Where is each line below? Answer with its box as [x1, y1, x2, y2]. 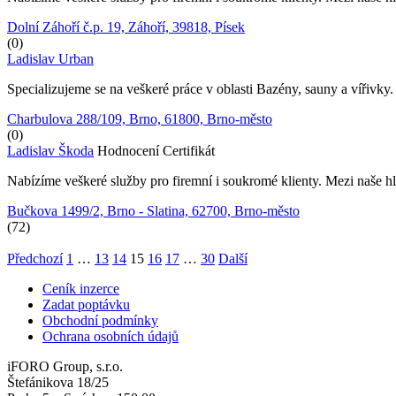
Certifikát [163, 142, 215, 158]
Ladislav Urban [7, 50, 94, 66]
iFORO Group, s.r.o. [7, 358, 123, 374]
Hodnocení [97, 142, 159, 158]
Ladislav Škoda [7, 142, 94, 158]
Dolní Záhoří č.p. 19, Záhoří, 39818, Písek [7, 19, 245, 34]
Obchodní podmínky [42, 312, 158, 328]
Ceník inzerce [42, 280, 119, 296]
